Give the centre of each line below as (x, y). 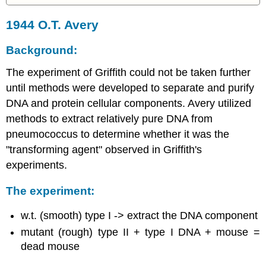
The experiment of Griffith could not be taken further (129, 72)
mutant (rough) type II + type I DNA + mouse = (140, 232)
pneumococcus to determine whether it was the (118, 134)
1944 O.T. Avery (53, 24)
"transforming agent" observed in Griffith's (104, 149)
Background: (42, 50)
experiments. (37, 165)
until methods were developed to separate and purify (130, 88)
